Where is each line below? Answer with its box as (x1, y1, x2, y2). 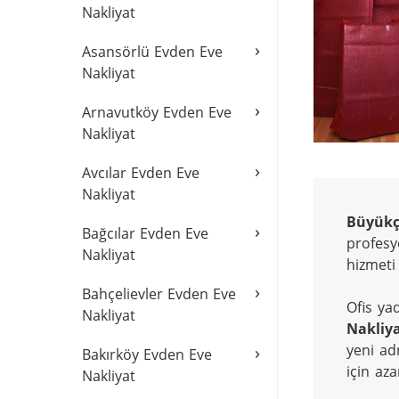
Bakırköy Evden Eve (82, 345, 212, 364)
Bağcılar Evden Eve (82, 224, 208, 243)
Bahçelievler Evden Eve (82, 284, 236, 304)
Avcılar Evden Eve (82, 163, 199, 183)
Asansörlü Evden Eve (82, 42, 223, 61)
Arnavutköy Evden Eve (82, 102, 232, 122)
